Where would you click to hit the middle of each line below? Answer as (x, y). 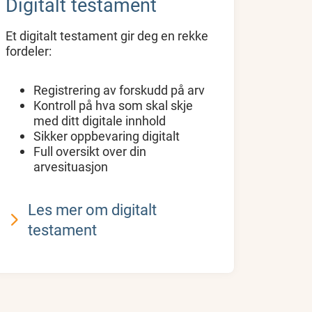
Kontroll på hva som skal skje (114, 105)
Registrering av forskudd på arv (119, 89)
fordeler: (29, 50)
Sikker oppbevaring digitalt (107, 135)
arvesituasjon (71, 166)
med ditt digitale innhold (100, 120)
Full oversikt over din (90, 151)
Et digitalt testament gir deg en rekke (107, 35)
